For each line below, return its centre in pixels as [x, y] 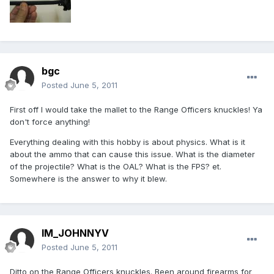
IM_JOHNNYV [75, 233]
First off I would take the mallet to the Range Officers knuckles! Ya [136, 110]
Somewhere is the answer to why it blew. [88, 179]
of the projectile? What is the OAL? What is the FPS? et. [116, 167]
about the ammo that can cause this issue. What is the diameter [132, 154]
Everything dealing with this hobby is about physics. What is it [128, 142]
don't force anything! [50, 122]
